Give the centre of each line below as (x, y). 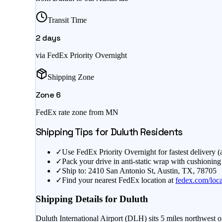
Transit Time (67, 20)
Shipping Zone (71, 77)
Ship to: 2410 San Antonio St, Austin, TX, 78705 (139, 170)
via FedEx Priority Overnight (81, 55)
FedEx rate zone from (71, 112)
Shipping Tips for (73, 132)
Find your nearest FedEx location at (118, 180)
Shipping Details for (78, 199)
